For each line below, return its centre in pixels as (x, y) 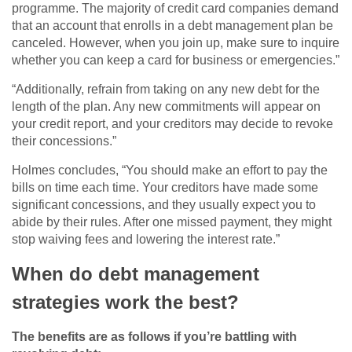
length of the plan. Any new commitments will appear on (166, 107)
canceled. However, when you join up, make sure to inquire (176, 43)
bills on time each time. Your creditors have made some (165, 188)
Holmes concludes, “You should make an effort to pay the (170, 170)
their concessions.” (64, 141)
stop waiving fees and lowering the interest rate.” (146, 240)
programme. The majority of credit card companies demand (175, 9)
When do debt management (136, 274)
